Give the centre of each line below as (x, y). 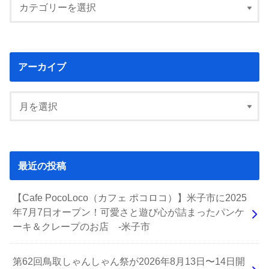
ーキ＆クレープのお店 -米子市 (82, 226)
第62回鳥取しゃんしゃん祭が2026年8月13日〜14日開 (129, 261)
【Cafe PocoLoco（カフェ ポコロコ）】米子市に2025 (130, 197)
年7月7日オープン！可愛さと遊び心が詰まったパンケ (129, 212)
